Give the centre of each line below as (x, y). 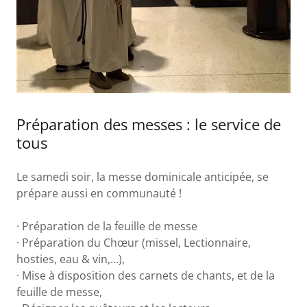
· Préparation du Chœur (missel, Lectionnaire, (134, 243)
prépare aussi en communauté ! (100, 193)
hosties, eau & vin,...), (72, 259)
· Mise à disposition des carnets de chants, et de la (146, 275)
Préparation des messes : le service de (149, 124)
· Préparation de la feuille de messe (110, 226)
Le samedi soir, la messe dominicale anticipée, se (143, 177)
